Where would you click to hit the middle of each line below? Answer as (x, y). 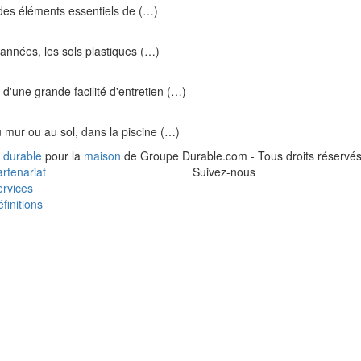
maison (102, 156)
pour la (63, 156)
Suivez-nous (224, 172)
